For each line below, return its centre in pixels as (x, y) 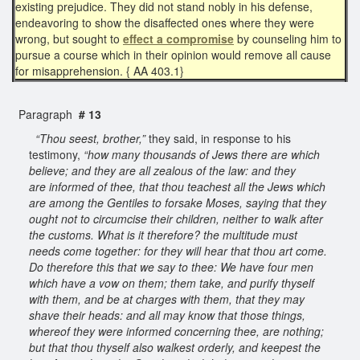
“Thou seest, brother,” (90, 138)
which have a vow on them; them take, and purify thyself (172, 282)
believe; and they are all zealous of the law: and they (162, 170)
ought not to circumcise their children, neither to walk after (176, 218)
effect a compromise (178, 38)
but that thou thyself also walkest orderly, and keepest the (175, 347)
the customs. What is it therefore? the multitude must (163, 234)
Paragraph (45, 114)
